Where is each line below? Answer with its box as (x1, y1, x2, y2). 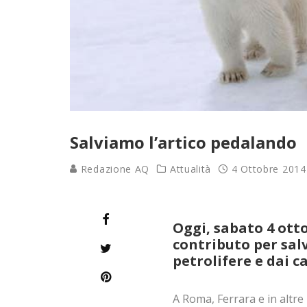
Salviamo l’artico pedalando (70, 131, 297, 154)
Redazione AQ (77, 162, 150, 176)
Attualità (169, 162, 212, 176)
